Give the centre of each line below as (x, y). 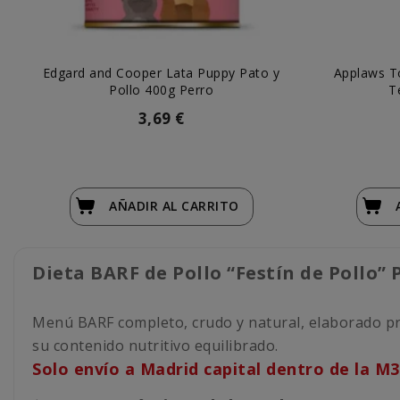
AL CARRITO (200, 205)
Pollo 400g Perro (161, 89)
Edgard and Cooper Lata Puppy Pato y (161, 72)
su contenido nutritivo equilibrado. (155, 345)
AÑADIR (136, 205)
